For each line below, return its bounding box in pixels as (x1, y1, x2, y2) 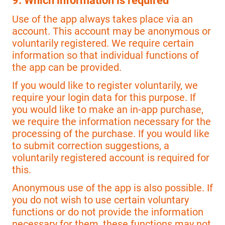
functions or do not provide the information (12, 206, 203, 218)
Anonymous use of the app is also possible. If (12, 182, 213, 194)
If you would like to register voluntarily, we (12, 79, 198, 91)
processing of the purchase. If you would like (12, 127, 209, 140)
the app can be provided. (12, 61, 122, 73)
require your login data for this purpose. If (12, 91, 196, 103)
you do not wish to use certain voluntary (12, 194, 189, 206)
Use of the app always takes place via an (12, 13, 193, 25)
